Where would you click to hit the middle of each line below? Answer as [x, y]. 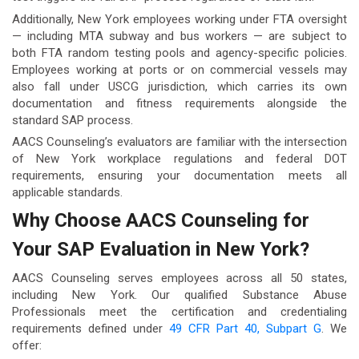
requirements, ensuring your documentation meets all [179, 175]
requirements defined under [91, 329]
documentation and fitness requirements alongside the [179, 103]
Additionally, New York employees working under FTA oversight [179, 19]
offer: [27, 346]
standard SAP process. [73, 120]
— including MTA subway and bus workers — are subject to [179, 36]
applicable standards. [67, 192]
